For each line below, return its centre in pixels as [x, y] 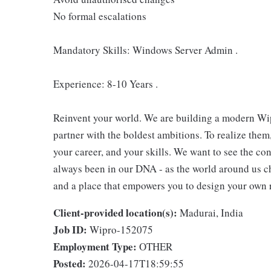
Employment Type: [95, 247]
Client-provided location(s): [115, 213]
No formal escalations [100, 16]
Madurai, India [211, 213]
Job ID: [70, 230]
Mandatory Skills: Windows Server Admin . [145, 50]
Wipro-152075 [121, 230]
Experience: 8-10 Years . [106, 84]
